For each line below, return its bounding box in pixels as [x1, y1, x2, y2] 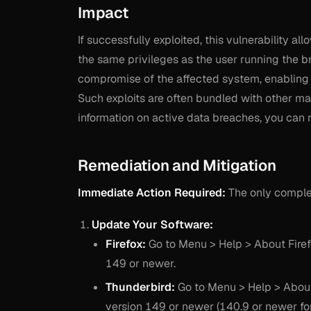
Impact [78, 2, 128, 22]
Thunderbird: [106, 280, 175, 295]
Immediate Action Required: [78, 185, 226, 200]
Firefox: [106, 236, 146, 251]
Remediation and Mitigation [78, 155, 276, 175]
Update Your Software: [92, 217, 213, 232]
